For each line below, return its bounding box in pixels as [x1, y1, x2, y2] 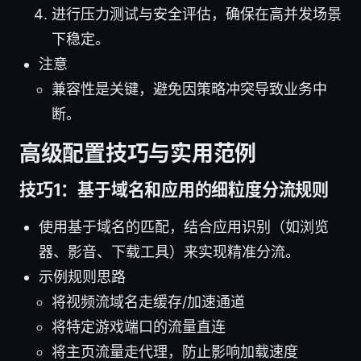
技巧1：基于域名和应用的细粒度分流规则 [19, 179, 329, 200]
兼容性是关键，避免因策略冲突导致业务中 [52, 80, 327, 98]
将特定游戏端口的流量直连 [52, 317, 226, 335]
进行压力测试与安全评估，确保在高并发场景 [52, 5, 342, 23]
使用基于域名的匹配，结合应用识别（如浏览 [39, 218, 329, 235]
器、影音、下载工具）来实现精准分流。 [39, 243, 300, 260]
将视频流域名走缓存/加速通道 [52, 293, 245, 310]
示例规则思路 [39, 268, 126, 285]
